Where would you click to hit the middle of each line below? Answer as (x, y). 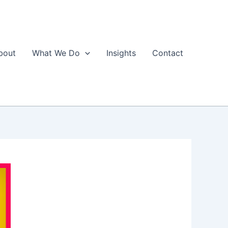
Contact (168, 53)
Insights (121, 53)
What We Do (56, 53)
